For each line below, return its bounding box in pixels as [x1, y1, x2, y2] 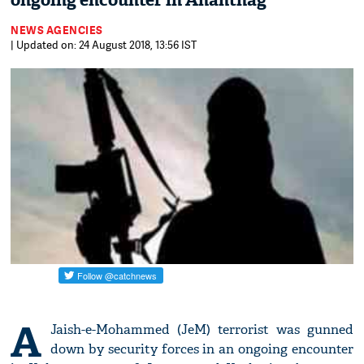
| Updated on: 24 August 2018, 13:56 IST [11, 37, 197, 52]
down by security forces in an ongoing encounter [50, 340, 353, 358]
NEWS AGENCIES [11, 23, 103, 37]
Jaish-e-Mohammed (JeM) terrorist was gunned [50, 321, 353, 339]
